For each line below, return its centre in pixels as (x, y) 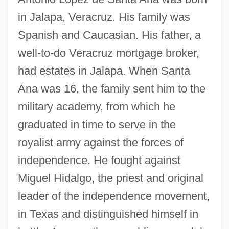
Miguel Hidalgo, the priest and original (110, 178)
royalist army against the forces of (100, 142)
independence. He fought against (99, 160)
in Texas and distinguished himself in (108, 214)
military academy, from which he (96, 106)
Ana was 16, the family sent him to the (111, 88)
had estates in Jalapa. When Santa (104, 71)
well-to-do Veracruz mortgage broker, (108, 53)
